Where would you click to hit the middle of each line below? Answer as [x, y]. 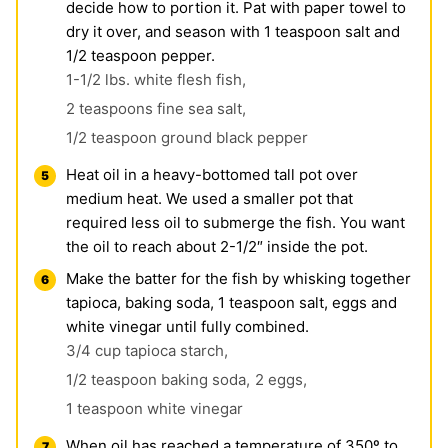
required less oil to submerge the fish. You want [235, 222]
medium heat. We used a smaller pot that [209, 198]
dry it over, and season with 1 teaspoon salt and [233, 31]
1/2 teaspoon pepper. [140, 55]
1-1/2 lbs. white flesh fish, [156, 79]
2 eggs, [281, 379]
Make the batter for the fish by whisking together [238, 278]
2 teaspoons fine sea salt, [156, 108]
